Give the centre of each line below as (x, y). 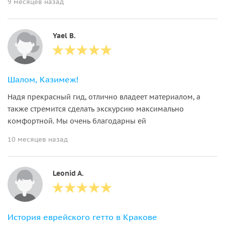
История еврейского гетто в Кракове (82, 217)
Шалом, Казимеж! (43, 79)
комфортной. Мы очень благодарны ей (77, 121)
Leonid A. (68, 173)
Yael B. (64, 35)
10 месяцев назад (38, 139)
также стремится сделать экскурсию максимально (96, 109)
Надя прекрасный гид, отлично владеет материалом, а (104, 97)
